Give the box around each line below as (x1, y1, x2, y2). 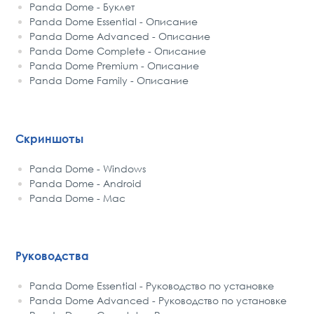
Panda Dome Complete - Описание (29, 44, 207, 57)
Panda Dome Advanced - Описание (29, 29, 211, 42)
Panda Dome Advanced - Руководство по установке (29, 294, 287, 307)
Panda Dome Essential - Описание (29, 15, 198, 27)
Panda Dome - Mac (29, 191, 126, 204)
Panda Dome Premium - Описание (29, 59, 200, 71)
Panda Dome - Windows (29, 162, 146, 175)
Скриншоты (15, 131, 84, 146)
